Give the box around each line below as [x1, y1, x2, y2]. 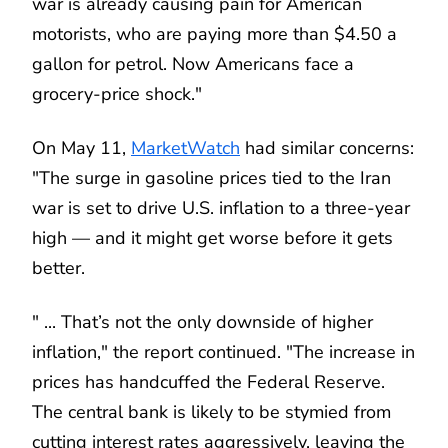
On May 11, [32, 135, 131, 160]
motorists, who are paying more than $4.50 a [32, 21, 397, 46]
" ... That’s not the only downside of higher [32, 309, 373, 334]
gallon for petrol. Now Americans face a [32, 51, 354, 76]
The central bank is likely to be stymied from [32, 399, 391, 424]
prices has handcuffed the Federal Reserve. [32, 369, 385, 394]
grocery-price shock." [32, 81, 202, 106]
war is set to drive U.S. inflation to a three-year [32, 195, 410, 220]
